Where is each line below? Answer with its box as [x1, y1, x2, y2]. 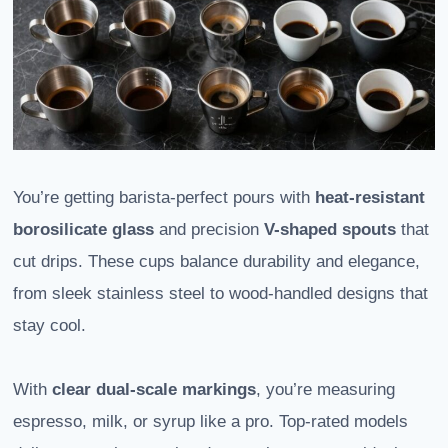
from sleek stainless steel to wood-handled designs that [13, 284, 428, 304]
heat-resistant [315, 188, 425, 208]
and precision [154, 220, 264, 240]
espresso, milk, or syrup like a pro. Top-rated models [13, 412, 408, 432]
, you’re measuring [256, 380, 395, 400]
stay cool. [13, 316, 86, 336]
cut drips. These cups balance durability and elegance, [13, 252, 420, 272]
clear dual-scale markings [52, 380, 256, 400]
